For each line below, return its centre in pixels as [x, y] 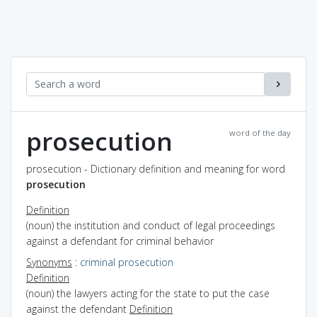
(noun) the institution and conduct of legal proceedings [151, 225]
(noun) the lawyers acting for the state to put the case [148, 293]
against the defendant [78, 309]
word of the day [260, 132]
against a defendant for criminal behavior [120, 241]
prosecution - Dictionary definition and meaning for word [156, 168]
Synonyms [49, 262]
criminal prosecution [127, 262]
